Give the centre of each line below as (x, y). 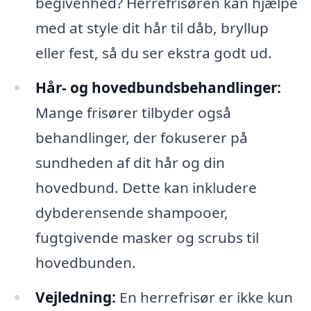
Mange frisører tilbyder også (133, 113)
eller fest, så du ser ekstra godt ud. (153, 53)
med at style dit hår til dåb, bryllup (152, 28)
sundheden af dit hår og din (130, 163)
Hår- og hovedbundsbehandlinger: (158, 88)
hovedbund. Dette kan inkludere (146, 188)
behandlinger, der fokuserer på (141, 138)
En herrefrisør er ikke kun (204, 297)
